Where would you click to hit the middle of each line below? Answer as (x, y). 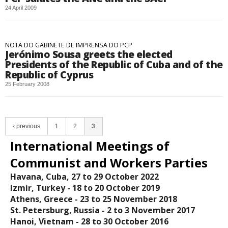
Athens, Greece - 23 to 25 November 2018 (94, 199)
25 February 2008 (27, 84)
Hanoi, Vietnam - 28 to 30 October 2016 (89, 221)
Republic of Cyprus (49, 75)
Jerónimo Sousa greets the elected (89, 54)
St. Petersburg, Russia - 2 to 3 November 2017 (103, 210)
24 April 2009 (21, 8)
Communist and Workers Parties (109, 163)
